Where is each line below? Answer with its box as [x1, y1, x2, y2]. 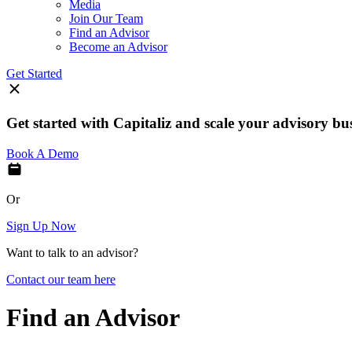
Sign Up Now [6, 218, 76, 233]
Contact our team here [6, 272, 115, 286]
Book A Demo [6, 146, 79, 160]
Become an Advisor [69, 40, 167, 54]
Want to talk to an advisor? [6, 245, 138, 259]
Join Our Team [69, 12, 143, 26]
